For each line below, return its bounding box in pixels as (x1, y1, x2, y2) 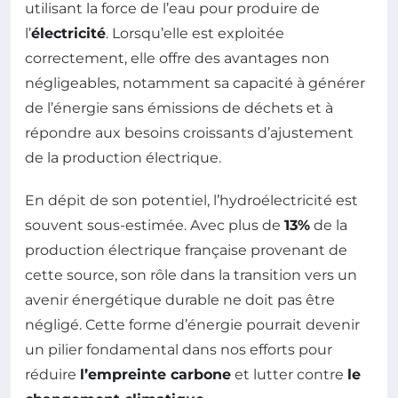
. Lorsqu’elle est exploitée (106, 24, 284, 42)
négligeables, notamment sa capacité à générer (25, 74, 365, 92)
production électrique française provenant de (25, 241, 347, 259)
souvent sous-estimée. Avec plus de (25, 216, 284, 234)
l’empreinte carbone (80, 365, 231, 383)
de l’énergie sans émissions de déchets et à (25, 99, 333, 116)
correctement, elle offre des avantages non (25, 49, 330, 67)
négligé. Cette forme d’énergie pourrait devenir (25, 315, 360, 333)
